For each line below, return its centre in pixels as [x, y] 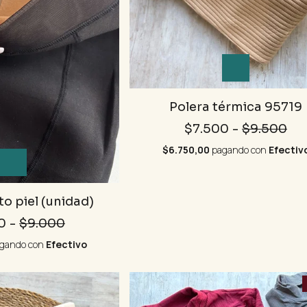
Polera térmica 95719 [236, 107]
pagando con [239, 150]
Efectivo [66, 245]
